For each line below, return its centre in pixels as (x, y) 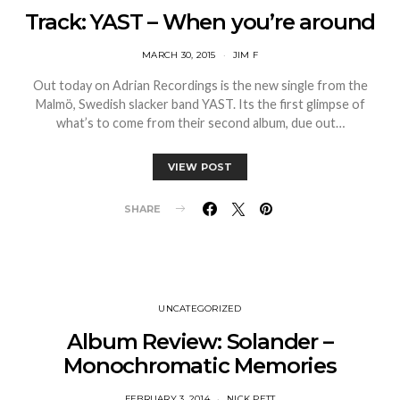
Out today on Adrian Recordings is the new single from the (200, 85)
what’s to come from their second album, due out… (200, 122)
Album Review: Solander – (200, 341)
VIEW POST (200, 167)
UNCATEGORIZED (200, 308)
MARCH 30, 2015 (179, 54)
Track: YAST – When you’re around (200, 21)
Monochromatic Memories (200, 365)
